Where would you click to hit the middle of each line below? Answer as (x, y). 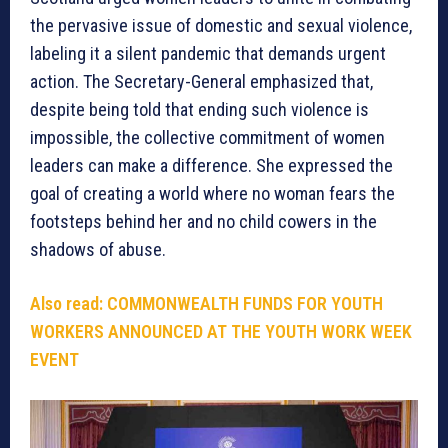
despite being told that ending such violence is (199, 109)
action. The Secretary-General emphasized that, (201, 81)
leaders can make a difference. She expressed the (211, 165)
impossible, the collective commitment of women (207, 137)
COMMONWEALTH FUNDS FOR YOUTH (245, 303)
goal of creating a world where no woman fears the (212, 193)
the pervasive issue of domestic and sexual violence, (221, 25)
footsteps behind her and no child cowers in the (203, 221)
